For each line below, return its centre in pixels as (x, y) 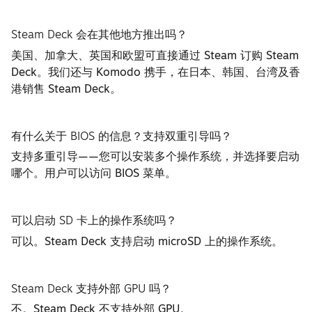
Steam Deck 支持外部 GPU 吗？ (92, 288)
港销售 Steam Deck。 (67, 88)
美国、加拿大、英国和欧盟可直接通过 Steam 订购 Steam (155, 55)
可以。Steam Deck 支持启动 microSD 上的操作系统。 (147, 241)
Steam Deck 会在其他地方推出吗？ (100, 34)
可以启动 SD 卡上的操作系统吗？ (94, 220)
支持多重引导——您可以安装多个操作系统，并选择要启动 (156, 156)
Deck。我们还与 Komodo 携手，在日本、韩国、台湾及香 (156, 71)
